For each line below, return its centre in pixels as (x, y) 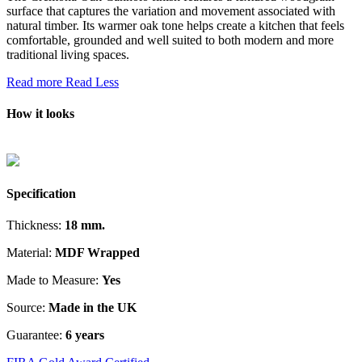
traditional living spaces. (68, 55)
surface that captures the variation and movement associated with (171, 11)
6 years (83, 335)
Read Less (92, 82)
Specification (41, 194)
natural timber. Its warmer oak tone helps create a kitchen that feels (175, 26)
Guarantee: (34, 335)
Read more (36, 82)
